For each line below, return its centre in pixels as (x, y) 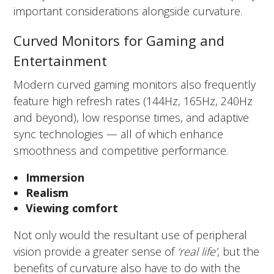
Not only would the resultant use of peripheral (131, 235)
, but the (239, 251)
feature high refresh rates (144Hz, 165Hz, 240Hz (133, 101)
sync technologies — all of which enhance (119, 134)
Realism (47, 192)
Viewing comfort (72, 208)
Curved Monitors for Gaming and (119, 40)
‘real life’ (198, 251)
